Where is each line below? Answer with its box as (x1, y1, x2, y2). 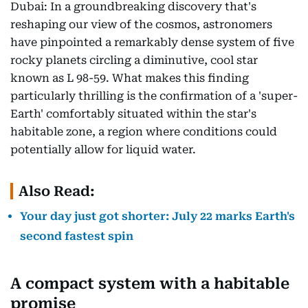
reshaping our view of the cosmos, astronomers (10, 18, 272, 32)
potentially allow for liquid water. (10, 143, 196, 157)
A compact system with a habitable (10, 275, 289, 293)
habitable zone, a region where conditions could (10, 125, 277, 139)
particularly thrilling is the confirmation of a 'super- (10, 89, 298, 103)
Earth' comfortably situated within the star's (10, 107, 256, 121)
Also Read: (19, 183, 95, 200)
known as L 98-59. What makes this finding (10, 71, 249, 85)
